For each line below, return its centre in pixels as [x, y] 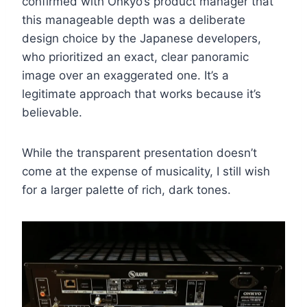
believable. [52, 112]
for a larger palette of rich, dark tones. [126, 189]
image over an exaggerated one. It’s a [125, 75]
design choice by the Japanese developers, [142, 38]
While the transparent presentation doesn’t [139, 152]
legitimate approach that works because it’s [142, 94]
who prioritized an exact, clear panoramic [135, 57]
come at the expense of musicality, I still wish [146, 171]
